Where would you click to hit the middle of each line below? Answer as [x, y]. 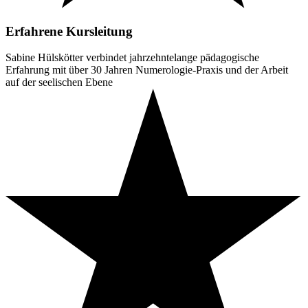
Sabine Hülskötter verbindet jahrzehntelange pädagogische [132, 58]
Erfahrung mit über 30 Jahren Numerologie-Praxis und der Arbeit [147, 70]
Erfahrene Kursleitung [69, 31]
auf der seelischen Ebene [59, 82]
